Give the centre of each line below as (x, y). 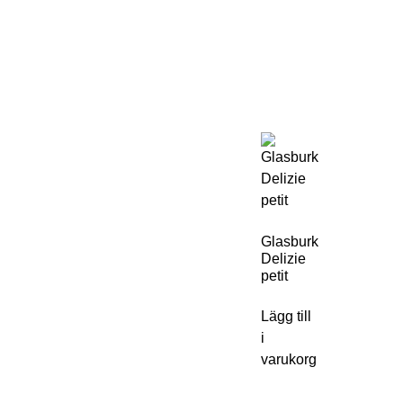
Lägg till (286, 316)
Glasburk (290, 242)
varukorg (289, 359)
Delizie (283, 259)
